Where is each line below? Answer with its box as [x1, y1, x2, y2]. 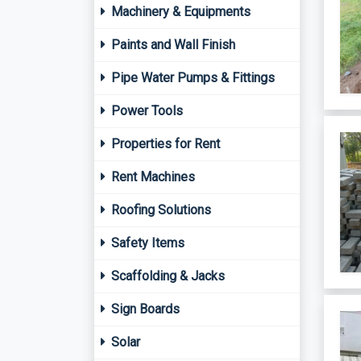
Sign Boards [108, 301, 180, 317]
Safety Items [108, 235, 185, 251]
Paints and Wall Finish [108, 37, 235, 52]
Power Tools [108, 103, 183, 118]
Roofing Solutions [108, 202, 211, 218]
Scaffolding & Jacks [108, 268, 225, 284]
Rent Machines [108, 169, 195, 185]
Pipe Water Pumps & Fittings [108, 70, 275, 85]
